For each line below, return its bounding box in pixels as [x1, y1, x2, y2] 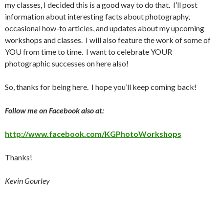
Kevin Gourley [5, 176, 50, 186]
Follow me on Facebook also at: [5, 106, 104, 115]
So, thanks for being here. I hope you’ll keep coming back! [5, 82, 197, 92]
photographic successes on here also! [5, 59, 129, 68]
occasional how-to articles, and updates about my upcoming [5, 23, 204, 33]
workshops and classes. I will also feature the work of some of [5, 35, 211, 45]
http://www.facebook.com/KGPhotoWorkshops [5, 129, 181, 139]
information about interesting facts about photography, [5, 12, 190, 22]
